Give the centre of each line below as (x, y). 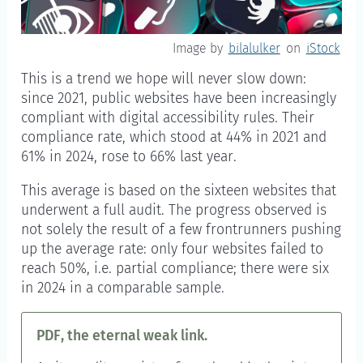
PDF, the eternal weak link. (122, 336)
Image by (199, 48)
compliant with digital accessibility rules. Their (168, 118)
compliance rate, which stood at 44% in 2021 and (174, 138)
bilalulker (254, 48)
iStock (323, 48)
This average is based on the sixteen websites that (179, 190)
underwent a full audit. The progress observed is (174, 210)
